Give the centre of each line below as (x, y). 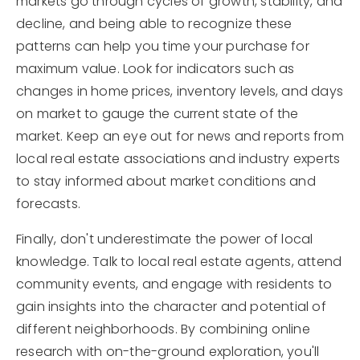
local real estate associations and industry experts (178, 159)
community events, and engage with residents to (174, 284)
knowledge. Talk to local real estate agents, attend (179, 262)
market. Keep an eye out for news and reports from (180, 136)
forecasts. (48, 204)
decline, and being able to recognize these (154, 24)
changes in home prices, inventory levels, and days (180, 91)
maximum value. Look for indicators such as (155, 69)
